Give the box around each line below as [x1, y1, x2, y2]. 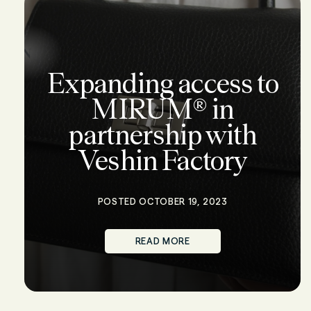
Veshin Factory [78, 144, 247, 176]
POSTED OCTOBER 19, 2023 [97, 196, 228, 206]
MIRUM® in [91, 93, 234, 125]
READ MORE [135, 236, 190, 246]
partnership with [68, 119, 258, 151]
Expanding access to [47, 67, 278, 99]
